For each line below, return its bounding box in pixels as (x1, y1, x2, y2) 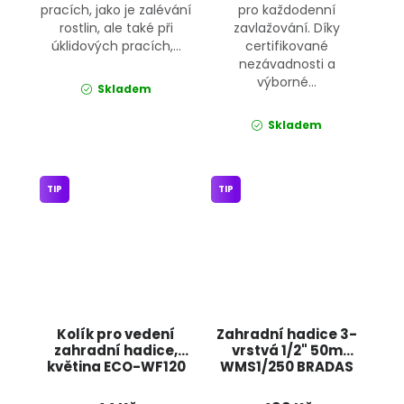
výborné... (257, 72, 317, 91)
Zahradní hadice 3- (216, 325, 358, 344)
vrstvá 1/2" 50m (231, 341, 343, 361)
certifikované (245, 36, 329, 55)
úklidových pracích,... (50, 36, 181, 55)
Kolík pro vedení (57, 325, 176, 344)
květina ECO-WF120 (46, 357, 186, 377)
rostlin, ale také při (59, 18, 173, 37)
